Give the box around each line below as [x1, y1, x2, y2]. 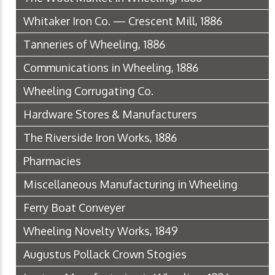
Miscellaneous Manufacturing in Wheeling [23, 177, 238, 192]
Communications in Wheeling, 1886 [23, 61, 198, 75]
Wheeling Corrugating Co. [23, 84, 153, 98]
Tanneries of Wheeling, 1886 [23, 37, 165, 52]
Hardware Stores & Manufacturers [23, 107, 197, 122]
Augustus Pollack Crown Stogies [23, 247, 187, 261]
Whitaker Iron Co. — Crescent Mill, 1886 [23, 14, 222, 28]
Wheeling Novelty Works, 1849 [23, 224, 178, 238]
